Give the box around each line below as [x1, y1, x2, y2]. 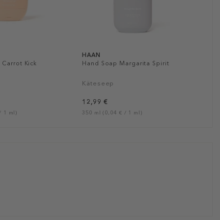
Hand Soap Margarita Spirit [82, 59, 169, 67]
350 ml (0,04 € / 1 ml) [82, 109, 142, 116]
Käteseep [82, 79, 114, 87]
